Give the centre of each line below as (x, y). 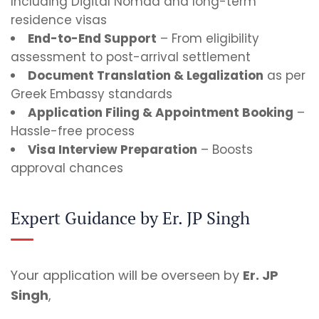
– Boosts (225, 149)
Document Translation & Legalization (146, 75)
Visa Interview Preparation (113, 149)
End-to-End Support (92, 38)
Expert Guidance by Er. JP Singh (130, 218)
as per (284, 75)
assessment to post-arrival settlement (131, 57)
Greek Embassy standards (91, 94)
